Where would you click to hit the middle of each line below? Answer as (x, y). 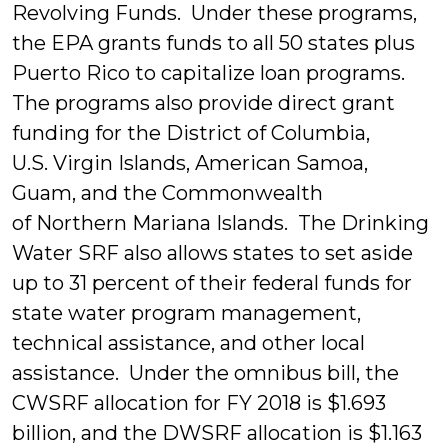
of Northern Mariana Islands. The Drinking (220, 223)
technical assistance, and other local (188, 343)
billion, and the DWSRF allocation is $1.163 (217, 433)
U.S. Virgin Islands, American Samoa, (190, 163)
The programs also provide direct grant (203, 103)
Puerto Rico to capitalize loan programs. (211, 73)
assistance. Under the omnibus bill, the (205, 373)
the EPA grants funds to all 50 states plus (213, 43)
